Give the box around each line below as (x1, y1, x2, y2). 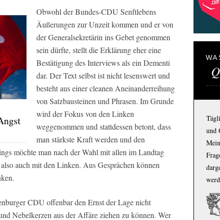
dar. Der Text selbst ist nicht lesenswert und (36, 70, 170, 81)
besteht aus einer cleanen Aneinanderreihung (36, 82, 175, 93)
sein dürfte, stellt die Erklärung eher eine (36, 44, 161, 55)
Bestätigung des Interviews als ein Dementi (36, 57, 170, 68)
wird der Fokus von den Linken (36, 108, 134, 119)
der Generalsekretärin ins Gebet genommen (36, 31, 170, 42)
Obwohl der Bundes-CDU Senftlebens (36, 6, 156, 17)
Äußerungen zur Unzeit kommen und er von (36, 19, 173, 29)
